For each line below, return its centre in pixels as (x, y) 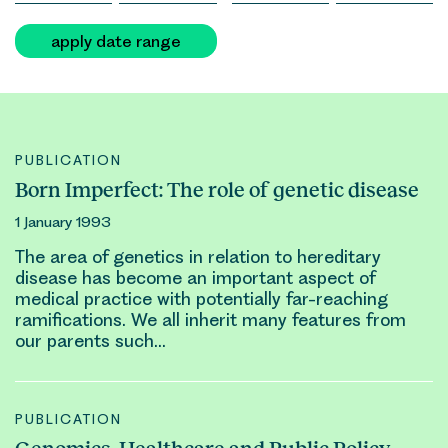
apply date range (115, 41)
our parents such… (90, 341)
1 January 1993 (63, 222)
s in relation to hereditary (278, 257)
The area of (64, 257)
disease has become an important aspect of (195, 278)
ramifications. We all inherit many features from (210, 320)
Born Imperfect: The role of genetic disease (217, 190)
